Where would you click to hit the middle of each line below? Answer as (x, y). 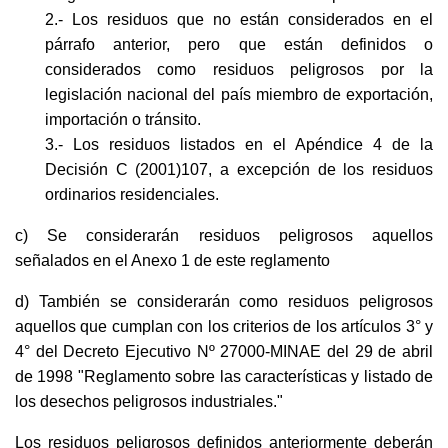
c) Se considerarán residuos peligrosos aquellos (224, 235)
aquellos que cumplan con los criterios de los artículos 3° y (224, 326)
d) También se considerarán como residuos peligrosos (224, 301)
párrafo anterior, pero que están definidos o (239, 44)
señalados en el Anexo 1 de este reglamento (172, 260)
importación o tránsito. (123, 119)
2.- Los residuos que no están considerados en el (239, 19)
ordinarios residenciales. (132, 194)
